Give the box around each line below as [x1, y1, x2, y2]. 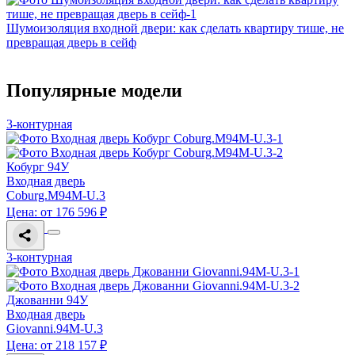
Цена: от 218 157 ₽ [6, 338, 107, 353]
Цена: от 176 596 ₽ [6, 205, 107, 219]
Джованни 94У [6, 293, 88, 307]
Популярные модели [6, 80, 182, 101]
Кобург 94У [6, 160, 69, 174]
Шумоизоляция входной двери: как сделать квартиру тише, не [6, 21, 344, 36]
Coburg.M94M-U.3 [6, 189, 105, 203]
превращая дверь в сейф [6, 36, 136, 50]
